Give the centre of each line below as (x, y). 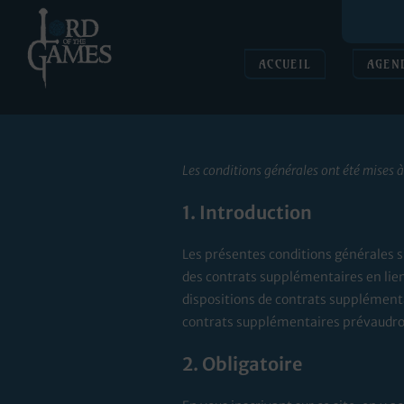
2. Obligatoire (242, 364)
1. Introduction (247, 213)
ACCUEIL (285, 64)
